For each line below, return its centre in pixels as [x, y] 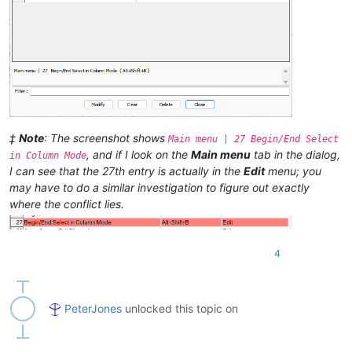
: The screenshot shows [106, 138]
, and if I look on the [139, 155]
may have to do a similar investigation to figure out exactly [159, 188]
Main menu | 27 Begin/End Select [253, 139]
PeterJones [93, 308]
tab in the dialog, [295, 155]
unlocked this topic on [180, 308]
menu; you [293, 171]
